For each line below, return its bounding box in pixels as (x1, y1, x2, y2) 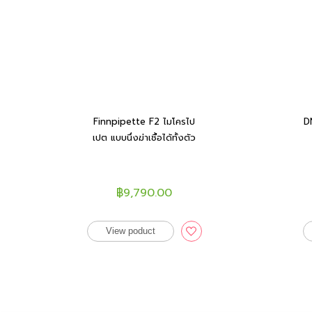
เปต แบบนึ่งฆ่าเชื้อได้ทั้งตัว (93, 131, 196, 144)
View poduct (105, 226, 155, 236)
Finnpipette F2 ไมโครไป (93, 115, 196, 128)
